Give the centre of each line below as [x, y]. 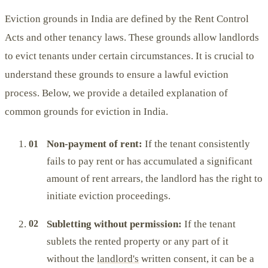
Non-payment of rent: [95, 144]
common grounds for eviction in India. [86, 112]
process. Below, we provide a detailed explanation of [116, 93]
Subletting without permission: [115, 224]
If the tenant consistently [197, 144]
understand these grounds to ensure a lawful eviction [117, 75]
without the [72, 258]
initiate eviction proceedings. [109, 196]
